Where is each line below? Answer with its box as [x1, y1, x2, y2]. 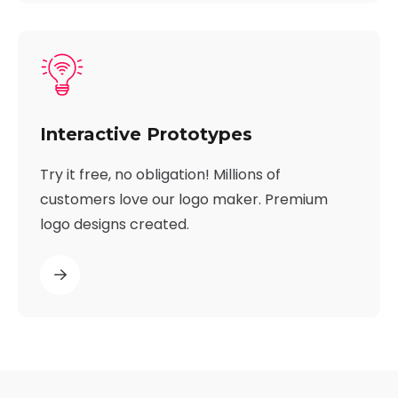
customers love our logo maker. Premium [40, 188, 328, 210]
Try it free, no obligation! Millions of [40, 163, 281, 185]
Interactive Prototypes [40, 123, 252, 145]
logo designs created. [40, 213, 189, 235]
